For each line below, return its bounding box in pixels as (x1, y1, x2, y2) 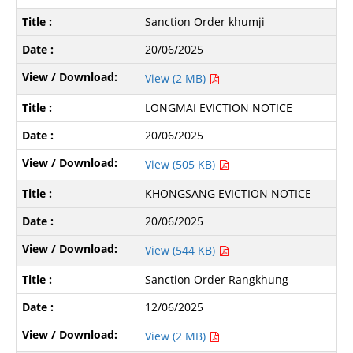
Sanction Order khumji (145, 13, 266, 29)
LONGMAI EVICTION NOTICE (145, 99, 293, 115)
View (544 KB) (145, 242, 219, 258)
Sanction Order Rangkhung (145, 271, 289, 287)
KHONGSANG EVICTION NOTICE (145, 185, 312, 201)
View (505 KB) (145, 156, 219, 172)
